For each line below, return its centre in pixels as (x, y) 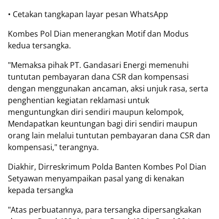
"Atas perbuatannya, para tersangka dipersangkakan (105, 210)
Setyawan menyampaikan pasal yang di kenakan (96, 178)
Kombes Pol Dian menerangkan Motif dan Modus (98, 34)
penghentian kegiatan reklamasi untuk (78, 100)
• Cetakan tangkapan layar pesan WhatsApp (88, 14)
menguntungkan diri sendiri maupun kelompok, (96, 112)
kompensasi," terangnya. (54, 147)
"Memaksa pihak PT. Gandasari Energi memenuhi (98, 65)
